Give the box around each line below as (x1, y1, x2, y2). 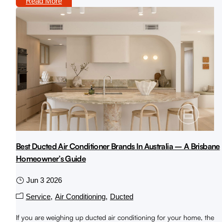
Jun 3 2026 (26, 176, 62, 185)
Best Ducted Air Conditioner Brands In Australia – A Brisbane (16, 141, 220, 152)
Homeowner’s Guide (16, 154, 86, 164)
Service (26, 192, 51, 201)
